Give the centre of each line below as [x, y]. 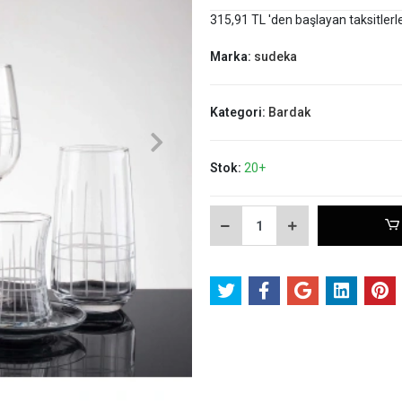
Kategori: [239, 112]
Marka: [232, 57]
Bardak [289, 112]
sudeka [275, 57]
